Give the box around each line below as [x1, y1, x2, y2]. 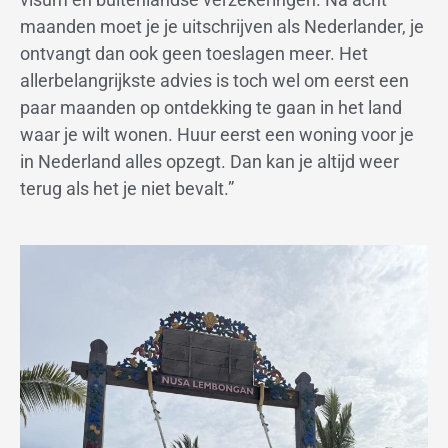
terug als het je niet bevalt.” [20, 178, 234, 200]
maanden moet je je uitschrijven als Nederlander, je [20, 16, 424, 38]
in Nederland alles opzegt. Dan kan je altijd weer [20, 151, 399, 173]
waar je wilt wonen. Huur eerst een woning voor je [20, 124, 414, 146]
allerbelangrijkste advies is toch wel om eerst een [20, 70, 409, 92]
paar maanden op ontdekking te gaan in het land [20, 97, 402, 119]
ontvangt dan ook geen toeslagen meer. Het [20, 43, 368, 65]
